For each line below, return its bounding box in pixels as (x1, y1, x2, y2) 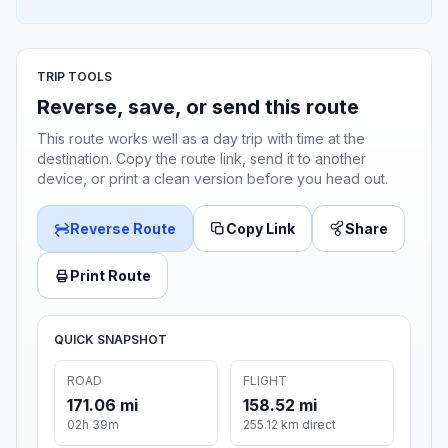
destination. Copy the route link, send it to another (37, 150, 366, 168)
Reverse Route (70, 220, 176, 238)
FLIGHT (243, 373, 287, 389)
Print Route (70, 267, 151, 285)
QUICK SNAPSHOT (54, 332, 167, 348)
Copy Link (226, 220, 295, 238)
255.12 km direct (243, 417, 336, 433)
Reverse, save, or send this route (37, 95, 359, 120)
